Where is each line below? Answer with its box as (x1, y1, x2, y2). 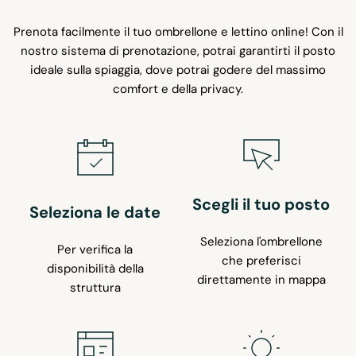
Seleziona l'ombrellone (199, 234, 323, 250)
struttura (69, 280, 121, 296)
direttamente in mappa (196, 272, 326, 288)
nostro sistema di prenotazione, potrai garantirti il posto (21, 43, 335, 60)
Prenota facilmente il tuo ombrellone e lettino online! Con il (13, 24, 343, 41)
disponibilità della (46, 261, 144, 277)
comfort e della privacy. (113, 81, 243, 98)
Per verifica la (57, 242, 133, 258)
